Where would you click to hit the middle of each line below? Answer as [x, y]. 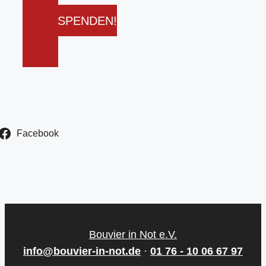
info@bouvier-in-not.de [82, 251]
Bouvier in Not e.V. [133, 234]
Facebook [37, 133]
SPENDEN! [87, 20]
